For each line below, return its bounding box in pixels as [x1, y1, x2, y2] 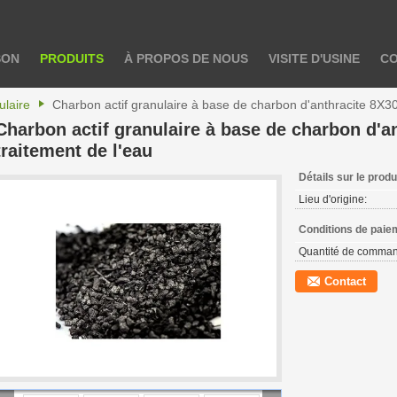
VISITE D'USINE [269, 51, 360, 66]
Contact [324, 275, 366, 288]
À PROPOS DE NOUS [124, 51, 248, 66]
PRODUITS [40, 51, 104, 66]
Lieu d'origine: [299, 193, 367, 206]
